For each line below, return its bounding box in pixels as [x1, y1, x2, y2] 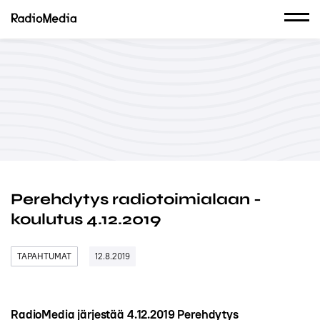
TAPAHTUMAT [17, 251, 71, 261]
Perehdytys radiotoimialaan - [11, 190, 261, 209]
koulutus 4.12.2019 [11, 210, 161, 229]
